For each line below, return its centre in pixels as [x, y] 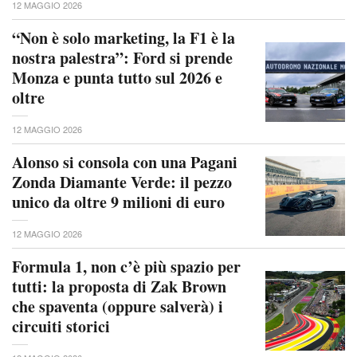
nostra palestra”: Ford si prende [122, 58]
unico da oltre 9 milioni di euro [118, 202]
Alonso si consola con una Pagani [125, 163]
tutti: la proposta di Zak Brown [119, 287]
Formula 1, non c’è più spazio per [126, 267]
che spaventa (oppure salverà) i [118, 307]
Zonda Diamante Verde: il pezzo [122, 182]
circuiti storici [61, 327]
